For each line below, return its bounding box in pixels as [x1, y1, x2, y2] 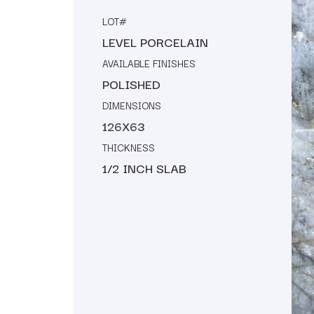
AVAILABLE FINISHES [102, 55, 196, 71]
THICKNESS [102, 139, 155, 155]
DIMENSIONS [102, 97, 161, 113]
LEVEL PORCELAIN [102, 32, 208, 51]
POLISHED [102, 74, 161, 93]
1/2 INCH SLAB [102, 158, 186, 177]
